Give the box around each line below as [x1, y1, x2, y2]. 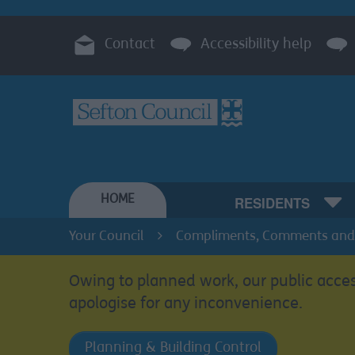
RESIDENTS [234, 193, 314, 213]
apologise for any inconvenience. [69, 296, 303, 313]
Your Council [69, 230, 143, 244]
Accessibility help [200, 36, 311, 52]
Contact [105, 36, 155, 52]
